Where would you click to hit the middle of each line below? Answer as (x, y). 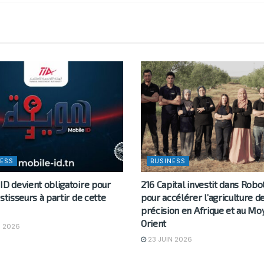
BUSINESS (168, 161)
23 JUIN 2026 (169, 240)
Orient (154, 223)
